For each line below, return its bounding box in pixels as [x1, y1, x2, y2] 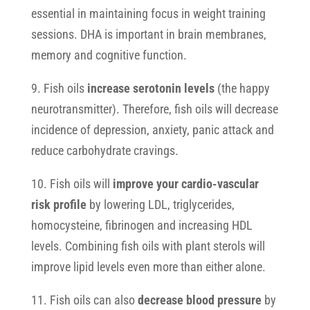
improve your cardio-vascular [112, 176, 259, 191]
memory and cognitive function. [30, 48, 187, 62]
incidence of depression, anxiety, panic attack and [30, 122, 274, 137]
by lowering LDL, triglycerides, [86, 197, 235, 212]
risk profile [30, 197, 86, 212]
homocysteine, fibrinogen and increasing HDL [30, 218, 253, 232]
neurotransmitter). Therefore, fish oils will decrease [30, 102, 278, 116]
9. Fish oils [30, 81, 87, 95]
